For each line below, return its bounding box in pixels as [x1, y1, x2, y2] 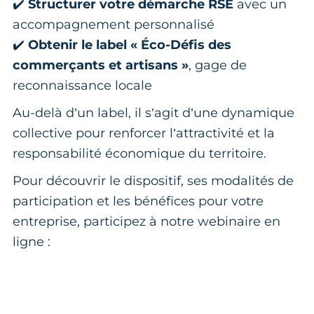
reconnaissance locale [13, 77, 152, 93]
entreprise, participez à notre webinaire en [13, 213, 280, 229]
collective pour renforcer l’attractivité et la [13, 125, 275, 141]
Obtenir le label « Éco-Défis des [28, 36, 231, 53]
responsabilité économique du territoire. [13, 145, 266, 161]
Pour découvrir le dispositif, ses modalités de [13, 172, 294, 189]
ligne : [13, 233, 50, 250]
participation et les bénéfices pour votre [13, 193, 264, 209]
